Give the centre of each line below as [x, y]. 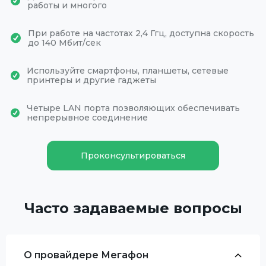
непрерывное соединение [88, 118]
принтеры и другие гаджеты [92, 80]
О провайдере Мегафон [86, 255]
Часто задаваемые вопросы [133, 208]
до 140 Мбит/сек [64, 43]
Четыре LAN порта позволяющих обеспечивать [134, 108]
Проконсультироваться [133, 156]
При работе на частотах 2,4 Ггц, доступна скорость [141, 34]
